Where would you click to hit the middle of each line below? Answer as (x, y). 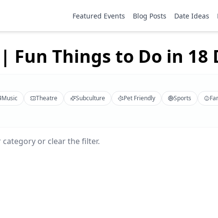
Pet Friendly (139, 98)
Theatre (47, 98)
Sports (182, 98)
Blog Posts (150, 16)
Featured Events (99, 16)
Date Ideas (192, 16)
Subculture (91, 98)
